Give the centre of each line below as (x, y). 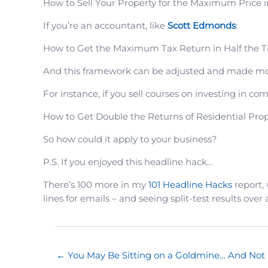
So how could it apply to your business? (130, 139)
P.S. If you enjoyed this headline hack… (128, 162)
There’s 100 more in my (96, 185)
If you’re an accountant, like (105, 26)
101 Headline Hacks (190, 185)
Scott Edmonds (202, 26)
